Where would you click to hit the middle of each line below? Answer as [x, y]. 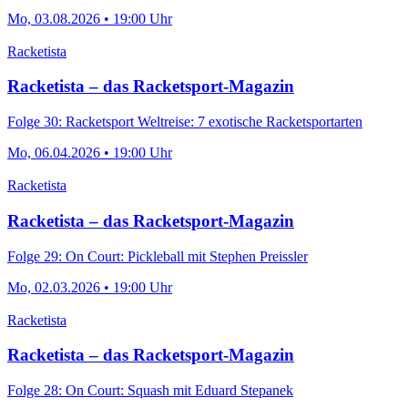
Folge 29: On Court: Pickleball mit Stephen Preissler [158, 256]
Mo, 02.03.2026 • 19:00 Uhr [90, 287]
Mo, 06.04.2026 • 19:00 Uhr [90, 153]
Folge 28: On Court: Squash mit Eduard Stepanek [150, 391]
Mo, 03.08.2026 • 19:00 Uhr [90, 18]
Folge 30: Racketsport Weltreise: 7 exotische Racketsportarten [185, 122]
